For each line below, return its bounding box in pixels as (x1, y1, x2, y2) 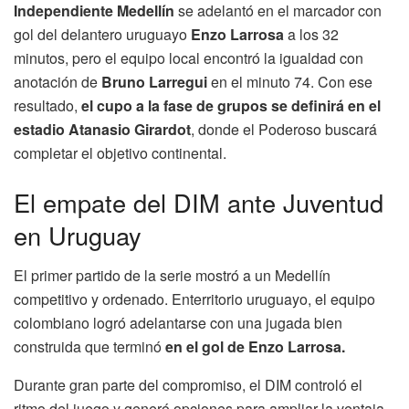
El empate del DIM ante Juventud (14, 184, 383, 220)
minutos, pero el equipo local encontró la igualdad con (14, 47, 363, 68)
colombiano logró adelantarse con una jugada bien (14, 312, 342, 334)
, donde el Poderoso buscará (191, 118, 377, 140)
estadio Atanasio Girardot (14, 118, 191, 140)
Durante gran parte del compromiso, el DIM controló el (14, 374, 362, 396)
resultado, (14, 94, 81, 116)
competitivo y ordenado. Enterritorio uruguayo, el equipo (14, 288, 375, 310)
